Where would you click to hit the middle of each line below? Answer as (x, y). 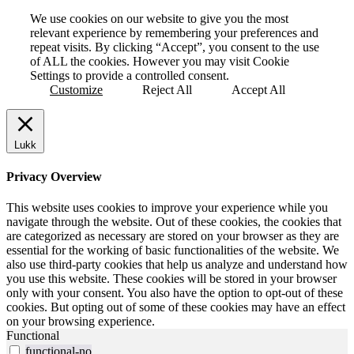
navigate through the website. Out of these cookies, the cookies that (174, 222)
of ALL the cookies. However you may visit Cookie (160, 61)
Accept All (258, 89)
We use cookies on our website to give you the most (159, 18)
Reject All (167, 89)
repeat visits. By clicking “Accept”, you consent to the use (175, 47)
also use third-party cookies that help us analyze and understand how (177, 265)
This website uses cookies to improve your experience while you (167, 208)
